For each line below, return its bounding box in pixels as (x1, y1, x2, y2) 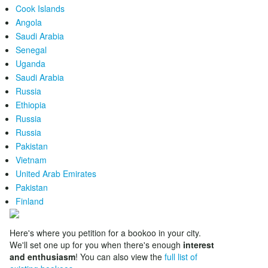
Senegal (16, 44, 47, 56)
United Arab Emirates (16, 167, 96, 179)
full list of (165, 251, 197, 263)
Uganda (16, 57, 45, 69)
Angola (16, 16, 42, 28)
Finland (16, 195, 44, 207)
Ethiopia (16, 99, 46, 111)
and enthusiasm (10, 251, 75, 263)
